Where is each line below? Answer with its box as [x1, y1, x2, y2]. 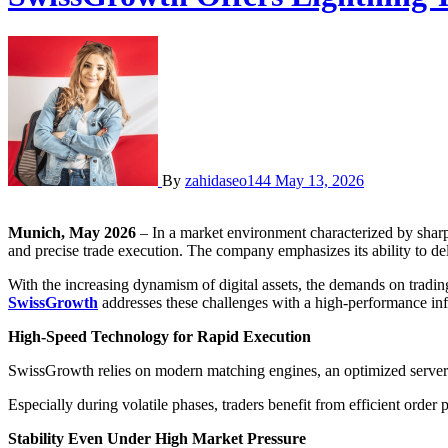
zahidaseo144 [185, 171, 275, 189]
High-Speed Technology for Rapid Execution [8, 327, 311, 345]
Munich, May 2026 [23, 223, 136, 241]
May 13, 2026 [275, 171, 364, 189]
